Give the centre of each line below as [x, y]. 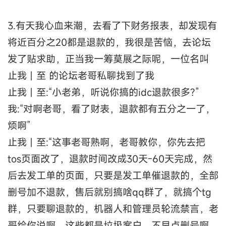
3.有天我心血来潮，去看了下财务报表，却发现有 [112, 25]
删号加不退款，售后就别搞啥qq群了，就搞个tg [109, 192]
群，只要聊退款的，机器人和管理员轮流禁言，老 [113, 208]
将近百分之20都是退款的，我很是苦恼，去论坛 [109, 42]
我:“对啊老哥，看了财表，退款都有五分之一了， [111, 108]
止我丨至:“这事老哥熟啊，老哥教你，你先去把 [106, 142]
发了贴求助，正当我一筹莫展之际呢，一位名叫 [108, 59]
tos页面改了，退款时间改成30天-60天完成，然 [110, 158]
